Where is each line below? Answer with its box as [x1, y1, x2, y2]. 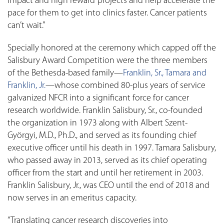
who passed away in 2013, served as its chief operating [7, 156, 207, 166]
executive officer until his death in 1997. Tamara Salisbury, [7, 143, 216, 153]
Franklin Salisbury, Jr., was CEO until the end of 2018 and [7, 181, 209, 191]
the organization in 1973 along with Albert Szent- [7, 118, 187, 128]
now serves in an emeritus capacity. [7, 193, 136, 203]
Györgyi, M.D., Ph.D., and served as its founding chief [7, 131, 196, 141]
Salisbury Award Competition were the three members [7, 56, 207, 66]
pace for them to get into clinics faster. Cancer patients [7, 8, 207, 18]
